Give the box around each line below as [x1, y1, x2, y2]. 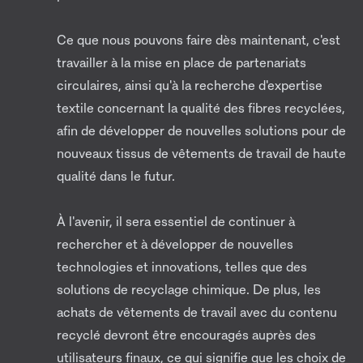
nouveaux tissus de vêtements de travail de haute [57, 145, 346, 162]
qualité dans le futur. [57, 168, 175, 185]
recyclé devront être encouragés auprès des [57, 327, 316, 344]
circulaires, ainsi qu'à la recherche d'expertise [57, 77, 322, 94]
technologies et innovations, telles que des [57, 258, 307, 275]
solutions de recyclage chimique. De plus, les [57, 281, 321, 298]
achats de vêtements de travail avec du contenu [57, 304, 337, 321]
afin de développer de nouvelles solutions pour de [57, 122, 346, 139]
